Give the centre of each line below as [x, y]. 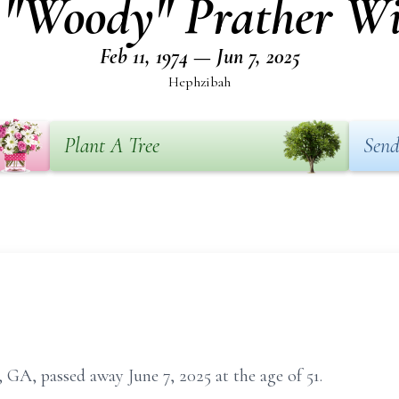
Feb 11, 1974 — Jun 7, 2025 [199, 57]
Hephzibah [199, 82]
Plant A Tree [112, 146]
